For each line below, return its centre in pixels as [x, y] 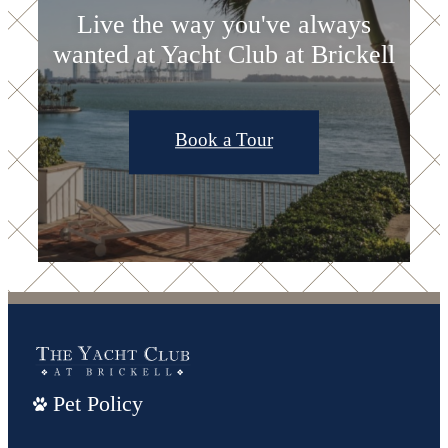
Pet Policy [98, 403]
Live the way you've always [224, 25]
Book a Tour [224, 139]
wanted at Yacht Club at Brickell [224, 55]
